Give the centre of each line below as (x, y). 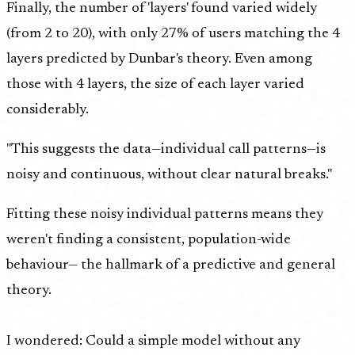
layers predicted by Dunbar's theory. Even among (159, 59)
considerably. (48, 110)
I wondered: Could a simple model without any (153, 341)
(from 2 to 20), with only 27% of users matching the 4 (173, 34)
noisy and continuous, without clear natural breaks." (169, 175)
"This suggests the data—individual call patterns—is (166, 149)
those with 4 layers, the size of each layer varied (155, 84)
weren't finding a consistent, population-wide (149, 240)
